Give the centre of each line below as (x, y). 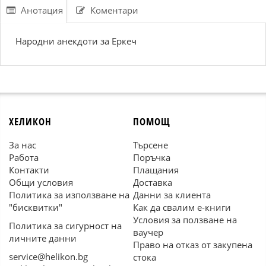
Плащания (156, 170)
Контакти (29, 170)
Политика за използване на (69, 195)
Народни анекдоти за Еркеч (76, 41)
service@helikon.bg (48, 256)
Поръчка (152, 157)
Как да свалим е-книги (182, 207)
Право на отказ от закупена (193, 245)
